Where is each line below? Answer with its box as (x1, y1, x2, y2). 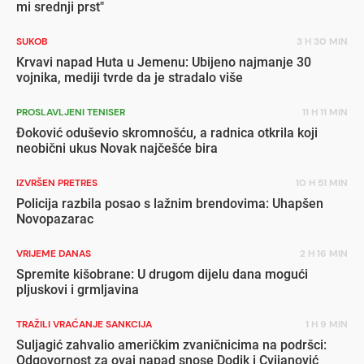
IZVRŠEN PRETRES (16, 175, 97, 189)
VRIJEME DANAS (16, 246, 91, 260)
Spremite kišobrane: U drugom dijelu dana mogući (16, 266, 308, 282)
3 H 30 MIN (297, 34, 348, 48)
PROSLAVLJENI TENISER (16, 105, 125, 119)
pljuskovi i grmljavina (16, 281, 139, 297)
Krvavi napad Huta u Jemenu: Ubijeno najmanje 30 (16, 54, 311, 70)
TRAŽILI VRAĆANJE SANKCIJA (16, 317, 152, 331)
